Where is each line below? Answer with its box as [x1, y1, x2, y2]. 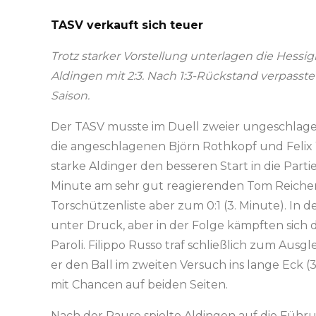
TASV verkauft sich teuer [51, 18, 203, 32]
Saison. [51, 89, 90, 102]
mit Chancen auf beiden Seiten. [51, 278, 228, 291]
